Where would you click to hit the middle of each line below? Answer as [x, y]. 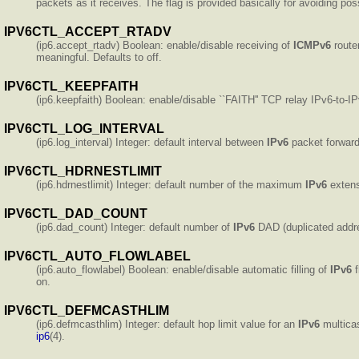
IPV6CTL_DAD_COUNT [76, 213]
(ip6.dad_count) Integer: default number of [135, 227]
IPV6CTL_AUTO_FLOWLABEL [97, 256]
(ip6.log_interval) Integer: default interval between [151, 142]
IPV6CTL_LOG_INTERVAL [84, 128]
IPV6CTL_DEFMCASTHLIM [87, 310]
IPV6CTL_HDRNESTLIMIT [83, 171]
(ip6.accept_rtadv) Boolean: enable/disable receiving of [165, 45]
